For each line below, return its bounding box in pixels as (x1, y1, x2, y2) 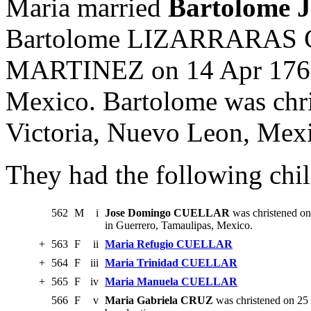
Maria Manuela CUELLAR (105, 276, 237, 288)
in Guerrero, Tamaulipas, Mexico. (105, 219, 253, 232)
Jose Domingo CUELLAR (105, 207, 230, 219)
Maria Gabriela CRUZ (105, 294, 213, 307)
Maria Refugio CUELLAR (105, 238, 233, 251)
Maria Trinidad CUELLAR (105, 257, 237, 269)
